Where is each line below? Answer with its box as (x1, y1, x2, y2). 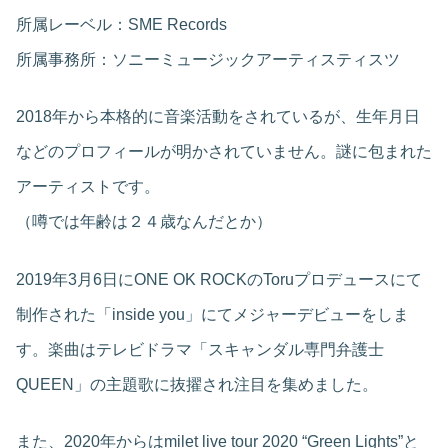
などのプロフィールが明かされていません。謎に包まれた (16, 143, 432, 161)
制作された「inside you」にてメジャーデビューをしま (16, 305, 409, 323)
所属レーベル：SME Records (16, 15, 227, 33)
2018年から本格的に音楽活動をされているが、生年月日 (16, 108, 420, 126)
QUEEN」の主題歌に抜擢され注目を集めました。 (16, 375, 378, 393)
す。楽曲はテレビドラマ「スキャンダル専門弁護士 (16, 340, 384, 358)
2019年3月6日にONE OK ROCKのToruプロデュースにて (16, 270, 422, 288)
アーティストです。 (16, 178, 160, 196)
